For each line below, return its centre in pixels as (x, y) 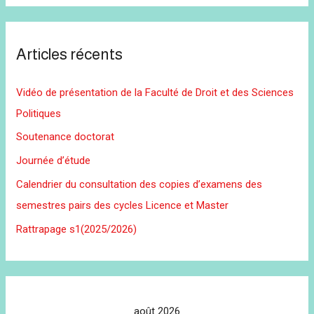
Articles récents (70, 55)
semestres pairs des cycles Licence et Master (123, 205)
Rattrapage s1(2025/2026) (77, 229)
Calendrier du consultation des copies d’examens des (139, 184)
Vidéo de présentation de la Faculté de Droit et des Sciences (155, 92)
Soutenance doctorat (66, 137)
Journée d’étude (54, 161)
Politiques (39, 113)
